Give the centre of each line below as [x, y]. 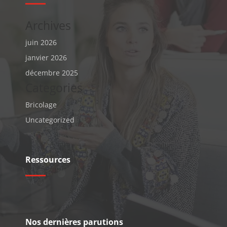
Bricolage [41, 104]
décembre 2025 [52, 72]
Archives [48, 25]
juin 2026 [41, 42]
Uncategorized [50, 120]
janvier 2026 [46, 57]
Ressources [48, 159]
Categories [54, 87]
